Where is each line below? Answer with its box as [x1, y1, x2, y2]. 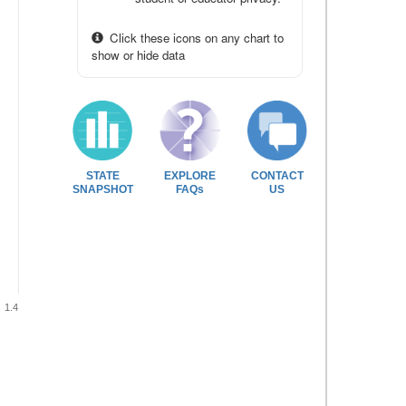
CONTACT [250, 169, 304, 182]
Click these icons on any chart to [106, 29, 284, 46]
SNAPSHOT [72, 182, 133, 196]
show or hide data [92, 46, 185, 63]
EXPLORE [163, 169, 216, 182]
